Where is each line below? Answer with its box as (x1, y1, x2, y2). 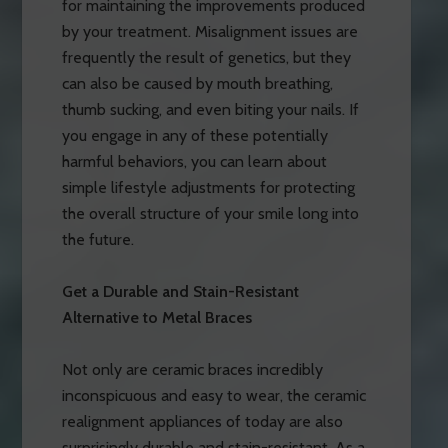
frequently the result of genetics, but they (61, 47, 351, 67)
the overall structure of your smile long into (61, 203, 359, 223)
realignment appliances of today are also (61, 411, 343, 431)
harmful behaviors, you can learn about (61, 151, 327, 171)
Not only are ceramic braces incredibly (61, 359, 323, 379)
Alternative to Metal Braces (61, 307, 252, 327)
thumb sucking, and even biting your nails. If (61, 99, 359, 119)
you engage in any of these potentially (61, 125, 328, 145)
